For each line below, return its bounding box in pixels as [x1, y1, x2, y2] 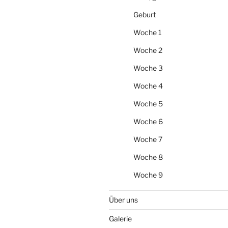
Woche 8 [133, 152, 163, 161]
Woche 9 [133, 170, 163, 179]
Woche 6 [133, 117, 163, 126]
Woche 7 [133, 134, 162, 144]
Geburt [133, 10, 156, 19]
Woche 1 [133, 27, 162, 37]
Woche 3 [133, 63, 163, 72]
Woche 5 [133, 99, 163, 108]
